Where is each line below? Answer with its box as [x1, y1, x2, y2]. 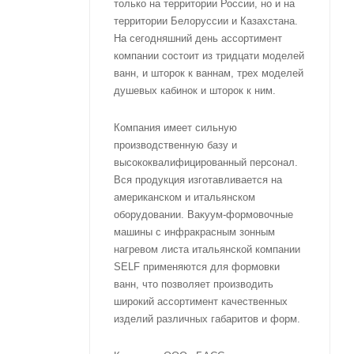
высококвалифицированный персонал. [114, 156, 298, 168]
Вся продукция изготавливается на [114, 173, 282, 186]
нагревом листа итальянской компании [114, 243, 300, 255]
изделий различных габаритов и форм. [114, 312, 303, 325]
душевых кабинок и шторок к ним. [114, 84, 279, 96]
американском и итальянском [114, 190, 255, 203]
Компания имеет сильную [114, 121, 237, 134]
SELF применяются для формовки [114, 260, 280, 273]
